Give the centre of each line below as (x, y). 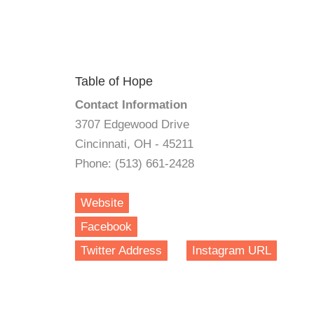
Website (102, 203)
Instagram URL (232, 251)
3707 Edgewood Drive (132, 124)
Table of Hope (114, 81)
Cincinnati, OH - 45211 (134, 144)
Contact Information (131, 105)
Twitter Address (121, 251)
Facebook (106, 227)
